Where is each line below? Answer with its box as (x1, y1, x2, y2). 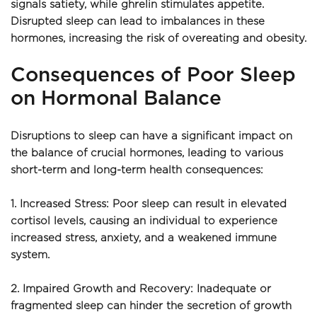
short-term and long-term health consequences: (11, 165, 263, 176)
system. (11, 250, 50, 261)
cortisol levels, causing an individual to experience (11, 216, 277, 227)
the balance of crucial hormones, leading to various (11, 148, 283, 159)
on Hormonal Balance (11, 89, 221, 110)
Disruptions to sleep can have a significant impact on (11, 131, 292, 142)
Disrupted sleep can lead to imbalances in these (11, 16, 265, 28)
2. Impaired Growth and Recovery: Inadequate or (11, 284, 271, 295)
